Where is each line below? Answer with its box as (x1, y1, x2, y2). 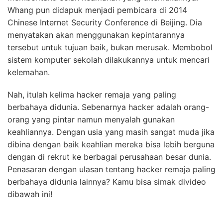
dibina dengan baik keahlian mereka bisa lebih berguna (7, 139, 215, 149)
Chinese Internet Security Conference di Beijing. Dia (7, 17, 202, 27)
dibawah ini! (7, 189, 52, 199)
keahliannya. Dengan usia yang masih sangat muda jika (7, 126, 215, 137)
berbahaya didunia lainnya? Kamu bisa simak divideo (7, 176, 206, 187)
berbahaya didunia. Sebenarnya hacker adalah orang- (7, 102, 209, 112)
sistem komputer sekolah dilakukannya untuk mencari (7, 54, 210, 65)
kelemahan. (7, 67, 50, 77)
